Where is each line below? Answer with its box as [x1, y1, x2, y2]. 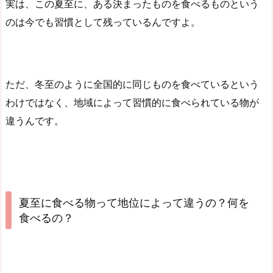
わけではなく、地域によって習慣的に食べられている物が [5, 96, 259, 108]
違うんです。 [5, 114, 64, 127]
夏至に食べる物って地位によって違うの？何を [18, 196, 249, 209]
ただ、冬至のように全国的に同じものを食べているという [5, 77, 259, 90]
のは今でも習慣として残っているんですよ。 [5, 16, 200, 29]
